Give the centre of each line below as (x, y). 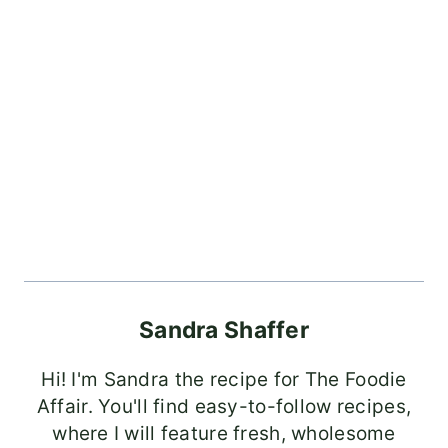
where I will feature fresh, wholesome (224, 434)
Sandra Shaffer (224, 330)
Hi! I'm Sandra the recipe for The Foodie (224, 380)
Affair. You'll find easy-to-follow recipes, (224, 407)
